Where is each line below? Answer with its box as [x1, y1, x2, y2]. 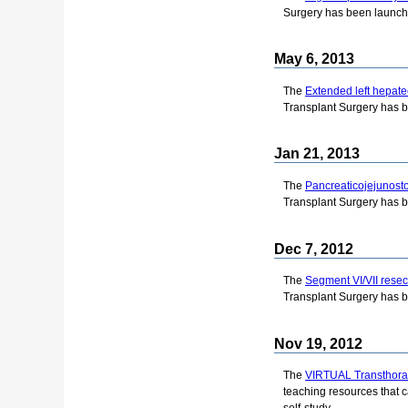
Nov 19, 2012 [274, 335, 362, 352]
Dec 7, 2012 [274, 240, 353, 257]
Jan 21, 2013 [274, 146, 360, 162]
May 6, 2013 [274, 51, 354, 67]
